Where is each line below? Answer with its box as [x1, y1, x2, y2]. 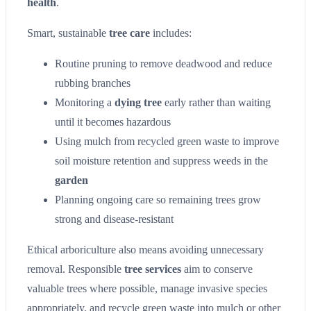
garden [55, 174, 88, 186]
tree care [109, 26, 150, 39]
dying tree [115, 96, 162, 108]
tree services [124, 262, 181, 275]
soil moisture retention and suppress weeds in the [55, 154, 268, 167]
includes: [150, 26, 192, 39]
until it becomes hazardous [55, 115, 171, 128]
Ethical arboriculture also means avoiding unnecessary [27, 243, 264, 255]
